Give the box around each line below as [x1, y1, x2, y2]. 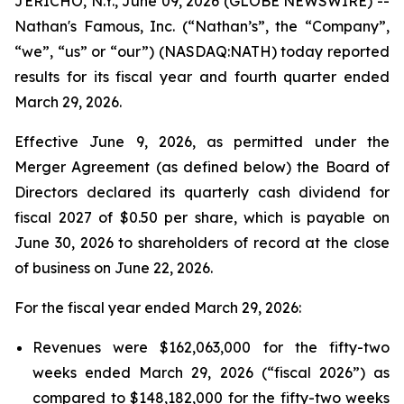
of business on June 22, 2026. [14, 259, 213, 277]
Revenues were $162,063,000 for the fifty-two [32, 338, 390, 356]
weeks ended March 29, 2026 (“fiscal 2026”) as [32, 363, 390, 381]
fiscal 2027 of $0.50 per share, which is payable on [14, 208, 390, 226]
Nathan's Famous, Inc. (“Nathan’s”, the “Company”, [14, 17, 390, 35]
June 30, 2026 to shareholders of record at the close [14, 234, 390, 252]
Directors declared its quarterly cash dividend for [14, 183, 390, 201]
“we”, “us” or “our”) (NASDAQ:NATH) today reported [14, 42, 390, 60]
